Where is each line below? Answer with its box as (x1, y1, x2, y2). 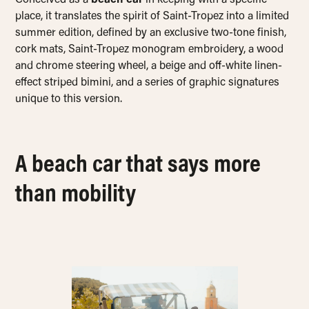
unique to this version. (15, 94, 123, 106)
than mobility (15, 183, 137, 209)
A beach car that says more (15, 154, 261, 179)
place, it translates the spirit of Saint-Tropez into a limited (15, 11, 290, 23)
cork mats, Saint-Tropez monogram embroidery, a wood (15, 44, 284, 56)
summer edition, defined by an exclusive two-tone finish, (15, 28, 287, 39)
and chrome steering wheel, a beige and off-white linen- (15, 61, 283, 72)
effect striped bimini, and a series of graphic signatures (15, 77, 280, 89)
